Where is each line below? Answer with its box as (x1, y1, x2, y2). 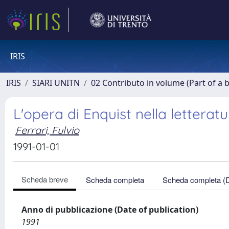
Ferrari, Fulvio (15, 124, 79, 136)
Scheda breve (21, 174, 68, 185)
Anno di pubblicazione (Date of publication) (21, 204, 198, 215)
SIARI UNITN (32, 77, 80, 88)
